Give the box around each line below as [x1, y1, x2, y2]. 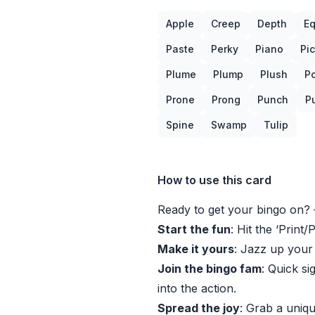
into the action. [157, 281, 236, 295]
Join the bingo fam [157, 262, 262, 276]
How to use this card [157, 173, 271, 187]
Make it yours [157, 242, 234, 256]
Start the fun [157, 222, 231, 236]
